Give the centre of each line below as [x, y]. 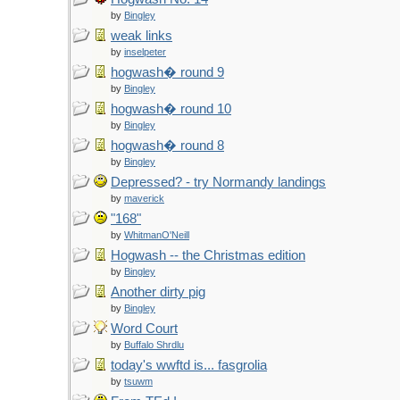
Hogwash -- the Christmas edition [208, 255]
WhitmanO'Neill [157, 235]
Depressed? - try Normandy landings [218, 182]
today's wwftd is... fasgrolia [189, 365]
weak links [142, 36]
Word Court [144, 329]
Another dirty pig [158, 292]
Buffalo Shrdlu [154, 345]
